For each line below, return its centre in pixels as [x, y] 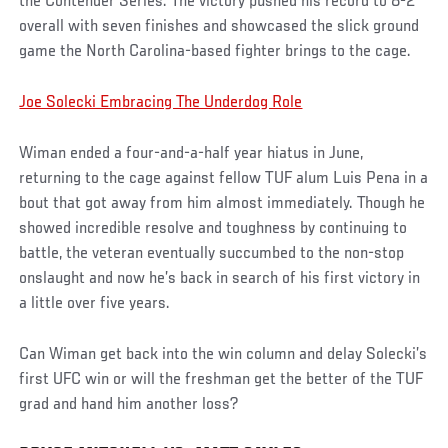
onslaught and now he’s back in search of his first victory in [220, 279]
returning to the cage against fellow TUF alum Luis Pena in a [224, 179]
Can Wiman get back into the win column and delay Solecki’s [223, 355]
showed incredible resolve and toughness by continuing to [213, 229]
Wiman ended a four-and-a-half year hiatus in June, [191, 154]
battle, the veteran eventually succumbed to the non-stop [212, 254]
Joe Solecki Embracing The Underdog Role [161, 103]
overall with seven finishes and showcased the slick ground [219, 27]
